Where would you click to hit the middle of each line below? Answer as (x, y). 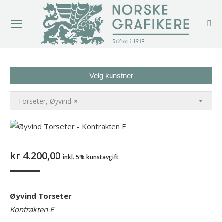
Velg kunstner (111, 76)
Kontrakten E (32, 209)
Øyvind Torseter (41, 196)
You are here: (134, 59)
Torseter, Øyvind (45, 101)
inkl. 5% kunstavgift (91, 157)
